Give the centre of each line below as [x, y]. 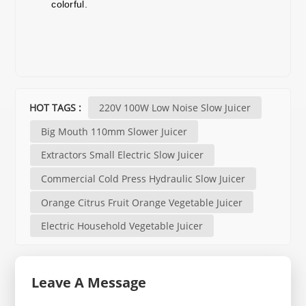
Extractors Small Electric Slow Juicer [123, 155]
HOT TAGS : [57, 108]
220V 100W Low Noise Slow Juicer [175, 108]
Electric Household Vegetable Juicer [122, 226]
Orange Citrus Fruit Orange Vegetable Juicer [142, 202]
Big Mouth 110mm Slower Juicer [114, 131]
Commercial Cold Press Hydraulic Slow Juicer [143, 178]
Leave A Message [89, 282]
